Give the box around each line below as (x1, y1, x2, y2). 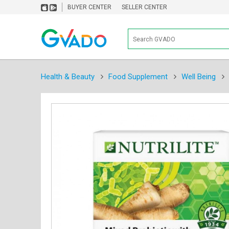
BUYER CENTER (67, 4, 111, 11)
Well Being (181, 72, 216, 81)
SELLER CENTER (121, 4, 167, 11)
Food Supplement (108, 72, 168, 81)
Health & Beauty (40, 72, 95, 81)
